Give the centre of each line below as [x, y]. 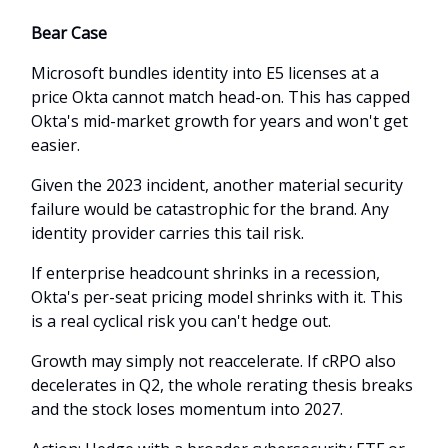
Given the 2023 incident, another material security [217, 184]
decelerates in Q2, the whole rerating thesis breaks [222, 384]
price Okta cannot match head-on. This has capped [220, 96]
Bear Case [69, 32]
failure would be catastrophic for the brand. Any [210, 208]
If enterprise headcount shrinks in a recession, [205, 272]
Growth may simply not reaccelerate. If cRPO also [213, 360]
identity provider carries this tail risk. [167, 232]
